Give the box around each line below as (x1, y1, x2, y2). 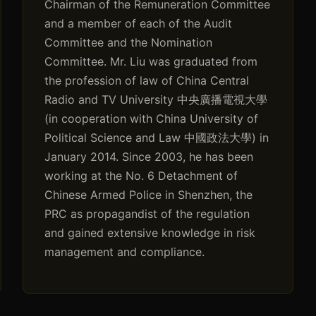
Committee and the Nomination (44, 35, 213, 50)
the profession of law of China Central (44, 73, 250, 88)
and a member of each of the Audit (44, 16, 233, 31)
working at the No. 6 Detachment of (44, 169, 238, 183)
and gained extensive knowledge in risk (44, 226, 256, 241)
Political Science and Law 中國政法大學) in (44, 130, 269, 145)
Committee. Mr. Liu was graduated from (44, 54, 258, 69)
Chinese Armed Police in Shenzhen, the (44, 188, 253, 202)
